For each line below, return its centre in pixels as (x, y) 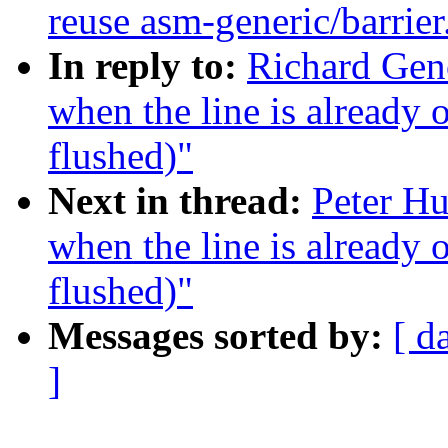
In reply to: (147, 66)
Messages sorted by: (220, 336)
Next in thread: (180, 201)
